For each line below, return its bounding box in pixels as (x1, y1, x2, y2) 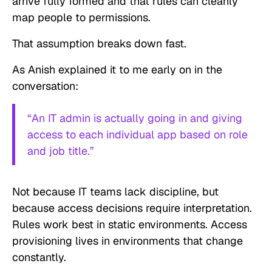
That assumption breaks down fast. (12, 36, 186, 51)
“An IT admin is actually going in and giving (27, 111, 242, 126)
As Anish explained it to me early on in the (12, 63, 222, 77)
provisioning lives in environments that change (12, 234, 243, 248)
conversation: (12, 79, 78, 93)
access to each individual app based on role (27, 127, 248, 142)
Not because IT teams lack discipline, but (12, 185, 219, 199)
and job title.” (27, 144, 94, 158)
